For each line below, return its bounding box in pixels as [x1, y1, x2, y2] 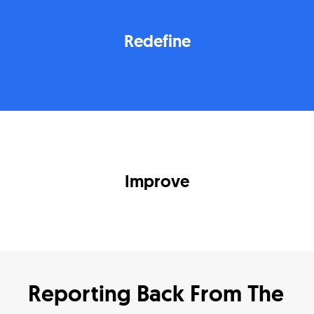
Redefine [123, 29, 191, 52]
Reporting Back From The [28, 279, 284, 308]
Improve [125, 170, 189, 192]
